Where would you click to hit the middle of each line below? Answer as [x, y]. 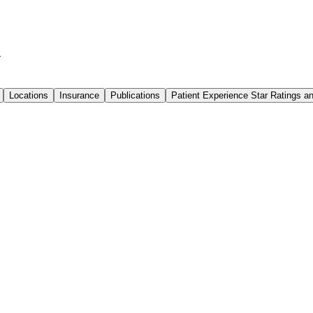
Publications [135, 95]
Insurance [79, 95]
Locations [29, 95]
